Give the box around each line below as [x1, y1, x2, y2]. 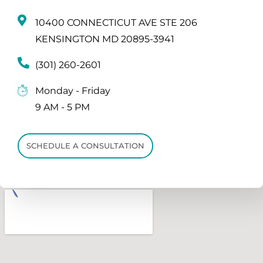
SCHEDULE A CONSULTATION [26, 141, 144, 151]
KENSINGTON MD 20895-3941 [35, 33, 174, 45]
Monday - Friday [35, 85, 110, 97]
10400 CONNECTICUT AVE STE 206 [35, 17, 197, 29]
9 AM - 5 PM [35, 102, 90, 113]
